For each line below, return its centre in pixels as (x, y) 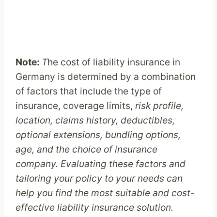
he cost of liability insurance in (114, 62)
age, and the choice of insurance (86, 149)
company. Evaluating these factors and (101, 164)
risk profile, (159, 106)
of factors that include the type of (89, 91)
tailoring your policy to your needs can (99, 178)
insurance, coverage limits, (75, 106)
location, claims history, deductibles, (95, 120)
